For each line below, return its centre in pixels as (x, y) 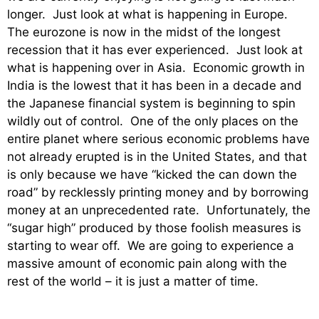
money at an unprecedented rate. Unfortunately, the (159, 210)
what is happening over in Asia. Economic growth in (156, 68)
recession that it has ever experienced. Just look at (155, 50)
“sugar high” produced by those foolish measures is (154, 228)
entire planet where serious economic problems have (158, 139)
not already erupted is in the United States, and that (157, 157)
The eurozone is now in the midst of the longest (144, 32)
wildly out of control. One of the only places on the (153, 121)
